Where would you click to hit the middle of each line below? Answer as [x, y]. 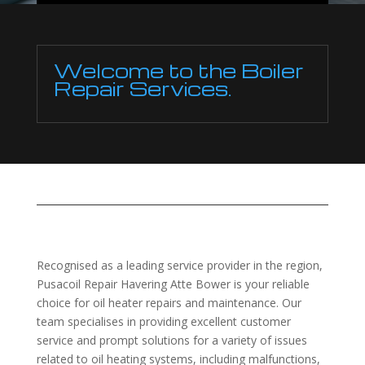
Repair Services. [142, 88]
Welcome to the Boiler [178, 70]
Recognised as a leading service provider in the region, [179, 265]
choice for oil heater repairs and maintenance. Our [169, 302]
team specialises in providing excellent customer [163, 321]
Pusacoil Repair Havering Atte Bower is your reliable [173, 284]
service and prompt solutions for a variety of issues [172, 340]
